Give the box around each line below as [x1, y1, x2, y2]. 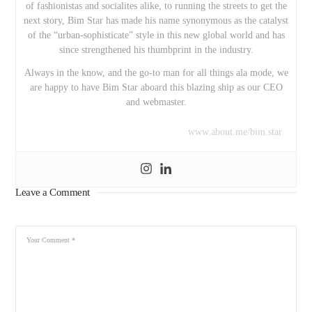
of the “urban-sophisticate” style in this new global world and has [27, 30, 285, 41]
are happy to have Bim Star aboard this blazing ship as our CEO [29, 82, 283, 93]
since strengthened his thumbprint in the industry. [58, 45, 253, 56]
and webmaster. [125, 97, 187, 108]
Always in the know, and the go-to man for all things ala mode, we [24, 68, 288, 79]
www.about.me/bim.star [187, 127, 282, 138]
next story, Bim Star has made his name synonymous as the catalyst [24, 15, 288, 26]
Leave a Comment [15, 187, 90, 198]
